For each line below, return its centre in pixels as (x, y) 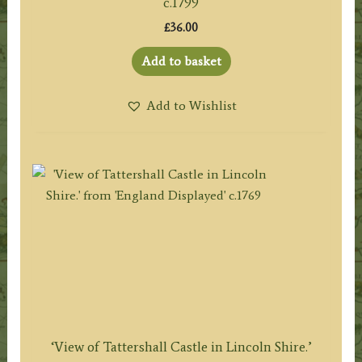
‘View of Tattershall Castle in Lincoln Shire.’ (181, 346)
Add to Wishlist (191, 105)
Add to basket (181, 61)
